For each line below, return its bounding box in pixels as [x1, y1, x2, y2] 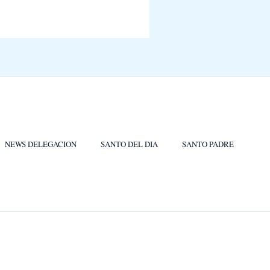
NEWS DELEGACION [5, 139, 77, 149]
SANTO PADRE [182, 139, 234, 149]
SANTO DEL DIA [101, 139, 158, 149]
